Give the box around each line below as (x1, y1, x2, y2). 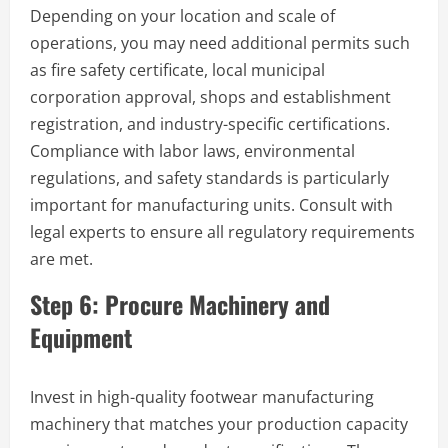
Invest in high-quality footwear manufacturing (30, 385, 374, 408)
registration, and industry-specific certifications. (30, 112, 390, 135)
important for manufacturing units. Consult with (30, 193, 393, 216)
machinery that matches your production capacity (30, 412, 408, 435)
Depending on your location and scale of (30, 4, 335, 27)
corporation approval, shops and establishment (30, 85, 391, 108)
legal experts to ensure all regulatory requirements (30, 220, 415, 243)
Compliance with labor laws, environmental (30, 139, 355, 162)
